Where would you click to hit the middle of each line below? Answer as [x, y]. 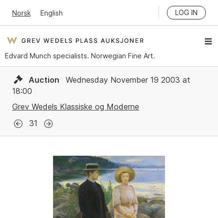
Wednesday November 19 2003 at [127, 80]
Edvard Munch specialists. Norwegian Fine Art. [80, 56]
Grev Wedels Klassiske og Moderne [75, 107]
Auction [44, 80]
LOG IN [187, 12]
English [51, 13]
